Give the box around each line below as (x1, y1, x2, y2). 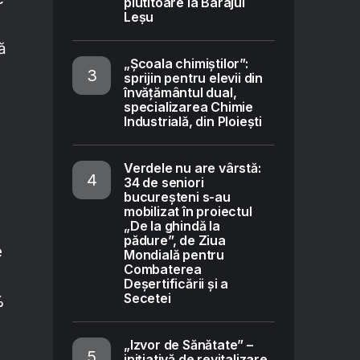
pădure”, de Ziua (124, 232, 226, 248)
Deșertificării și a (124, 276, 229, 292)
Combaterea (124, 261, 202, 277)
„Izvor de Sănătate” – (124, 337, 253, 353)
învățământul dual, (124, 84, 237, 100)
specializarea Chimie (124, 99, 253, 115)
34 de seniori (124, 174, 204, 190)
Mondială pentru (124, 247, 224, 263)
